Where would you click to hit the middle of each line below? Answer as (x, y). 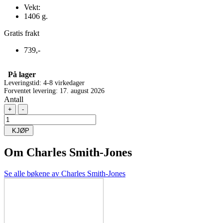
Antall (14, 99)
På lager (20, 74)
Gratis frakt (22, 33)
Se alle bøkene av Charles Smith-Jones (65, 173)
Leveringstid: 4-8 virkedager (44, 83)
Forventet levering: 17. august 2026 (54, 91)
